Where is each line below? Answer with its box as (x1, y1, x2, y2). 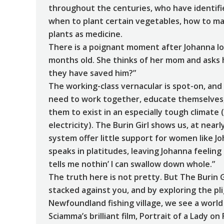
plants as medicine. (48, 28, 122, 40)
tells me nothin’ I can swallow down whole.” (48, 158, 215, 170)
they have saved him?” (48, 67, 136, 79)
